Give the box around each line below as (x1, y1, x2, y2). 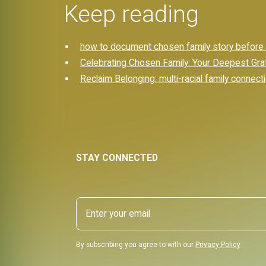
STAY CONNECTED (75, 151, 158, 163)
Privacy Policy (195, 240, 240, 249)
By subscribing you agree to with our (75, 240, 195, 249)
